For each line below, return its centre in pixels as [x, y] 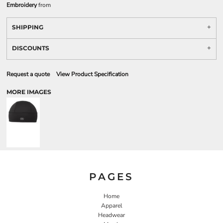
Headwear [111, 215]
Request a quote [28, 74]
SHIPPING [28, 27]
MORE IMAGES [29, 92]
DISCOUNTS [31, 48]
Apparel [111, 205]
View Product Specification [92, 74]
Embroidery [22, 5]
